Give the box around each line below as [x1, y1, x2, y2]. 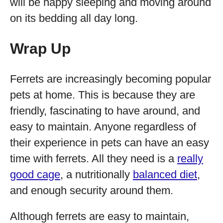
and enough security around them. [10, 184, 173, 197]
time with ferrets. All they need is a [10, 152, 177, 165]
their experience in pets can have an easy [10, 136, 209, 149]
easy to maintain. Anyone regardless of [10, 120, 196, 133]
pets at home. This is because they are [10, 89, 195, 101]
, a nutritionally [60, 168, 133, 181]
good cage [10, 168, 60, 181]
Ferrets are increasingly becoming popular [10, 73, 211, 85]
